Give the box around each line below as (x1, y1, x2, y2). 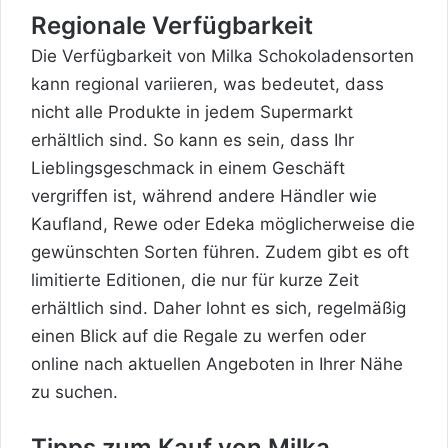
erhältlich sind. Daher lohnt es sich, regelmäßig (31, 297, 406, 318)
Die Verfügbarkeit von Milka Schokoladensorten (31, 45, 414, 66)
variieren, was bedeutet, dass (139, 73, 384, 94)
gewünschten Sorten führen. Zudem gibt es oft (31, 241, 409, 262)
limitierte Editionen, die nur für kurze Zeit (31, 269, 359, 290)
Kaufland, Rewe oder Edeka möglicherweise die (31, 213, 415, 234)
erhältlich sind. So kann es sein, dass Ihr (31, 129, 354, 150)
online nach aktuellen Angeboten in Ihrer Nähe (31, 353, 403, 374)
